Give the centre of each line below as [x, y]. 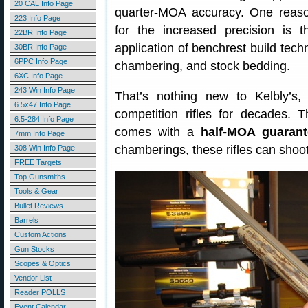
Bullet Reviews [39, 206]
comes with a [158, 132]
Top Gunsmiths [40, 177]
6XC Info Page [38, 76]
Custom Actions [41, 234]
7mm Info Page [40, 133]
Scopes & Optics [43, 263]
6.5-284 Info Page [44, 119]
